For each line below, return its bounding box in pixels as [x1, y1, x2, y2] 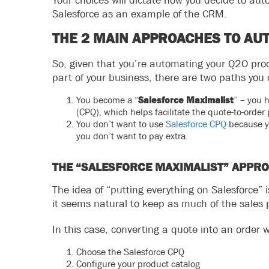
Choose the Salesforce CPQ [76, 246, 184, 257]
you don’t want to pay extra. [76, 130, 188, 141]
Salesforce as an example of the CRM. [52, 8, 227, 20]
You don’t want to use [76, 118, 166, 129]
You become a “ [76, 94, 138, 105]
